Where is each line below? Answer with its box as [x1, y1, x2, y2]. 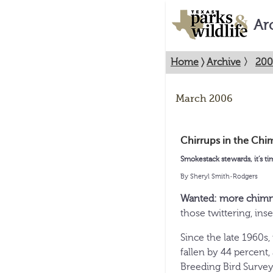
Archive [207, 57, 241, 68]
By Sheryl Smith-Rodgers [180, 172, 258, 180]
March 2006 [175, 93, 233, 104]
